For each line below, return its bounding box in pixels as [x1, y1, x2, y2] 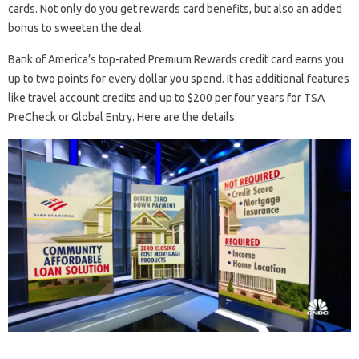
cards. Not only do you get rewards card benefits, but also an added [8, 2, 342, 15]
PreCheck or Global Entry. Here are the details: [8, 110, 237, 123]
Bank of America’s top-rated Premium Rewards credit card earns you [8, 52, 344, 66]
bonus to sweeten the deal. [8, 21, 144, 34]
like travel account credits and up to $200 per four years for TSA [8, 91, 325, 104]
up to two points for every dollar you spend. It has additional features [8, 71, 349, 85]
